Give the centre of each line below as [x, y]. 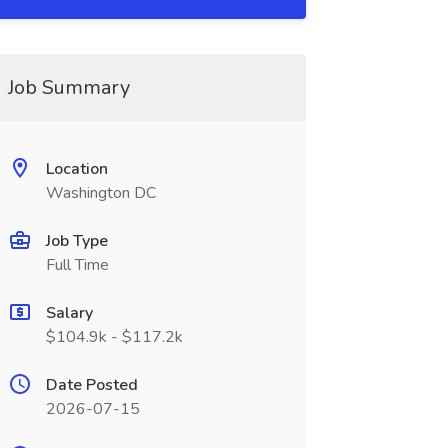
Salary [69, 313]
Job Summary [68, 87]
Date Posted [91, 385]
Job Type [76, 241]
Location [76, 169]
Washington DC [100, 193]
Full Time [77, 265]
